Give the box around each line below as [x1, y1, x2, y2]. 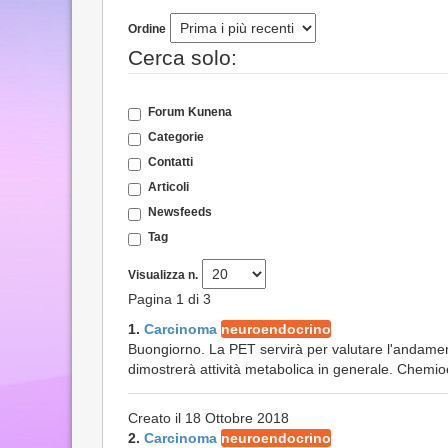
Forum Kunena [148, 105, 232, 119]
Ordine [128, 22, 166, 36]
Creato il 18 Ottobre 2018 [128, 410, 289, 426]
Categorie [148, 130, 204, 144]
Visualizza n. [128, 268, 198, 282]
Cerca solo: [128, 46, 237, 69]
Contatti [148, 155, 193, 169]
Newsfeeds [148, 205, 212, 219]
